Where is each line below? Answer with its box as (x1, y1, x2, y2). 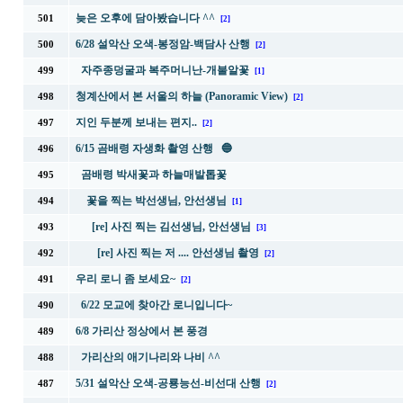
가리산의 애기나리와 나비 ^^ (80, 351, 220, 363)
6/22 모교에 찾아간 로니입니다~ (80, 299, 232, 311)
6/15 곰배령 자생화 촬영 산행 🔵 (75, 142, 232, 155)
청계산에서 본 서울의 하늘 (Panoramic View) (75, 90, 288, 103)
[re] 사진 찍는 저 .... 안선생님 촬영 (96, 246, 259, 259)
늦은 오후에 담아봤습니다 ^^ (75, 12, 215, 24)
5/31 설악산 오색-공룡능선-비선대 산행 (75, 377, 261, 390)
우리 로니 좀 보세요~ (75, 273, 175, 285)
